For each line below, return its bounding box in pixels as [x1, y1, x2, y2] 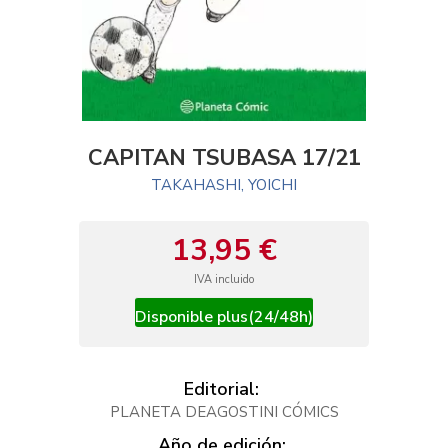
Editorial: [184, 377, 259, 401]
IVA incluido [194, 272, 254, 287]
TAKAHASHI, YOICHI [151, 175, 297, 195]
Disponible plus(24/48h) [135, 306, 313, 328]
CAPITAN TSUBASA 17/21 [87, 143, 361, 173]
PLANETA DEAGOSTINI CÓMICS [109, 402, 339, 422]
